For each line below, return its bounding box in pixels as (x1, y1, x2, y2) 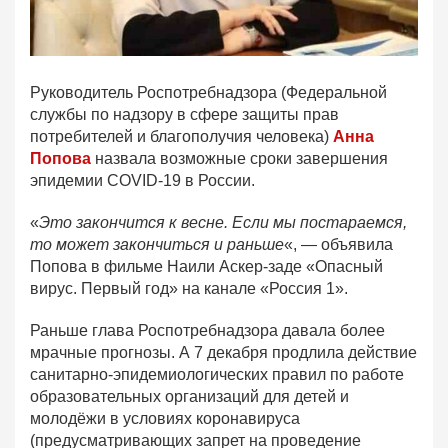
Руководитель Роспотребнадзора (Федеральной (30, 84, 387, 102)
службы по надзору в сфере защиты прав (30, 106, 339, 124)
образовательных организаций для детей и (30, 388, 349, 406)
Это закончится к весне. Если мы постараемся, (39, 214, 407, 232)
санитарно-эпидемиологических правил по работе (30, 366, 404, 384)
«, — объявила (284, 236, 393, 254)
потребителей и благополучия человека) (30, 128, 333, 146)
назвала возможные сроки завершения (91, 150, 388, 168)
